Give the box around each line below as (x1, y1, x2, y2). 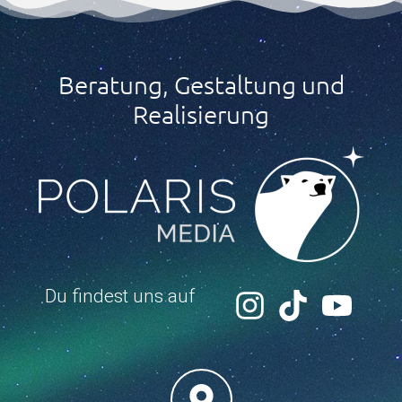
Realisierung (133, 100, 269, 130)
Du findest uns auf (44, 285, 195, 308)
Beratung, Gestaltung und (57, 70, 345, 100)
